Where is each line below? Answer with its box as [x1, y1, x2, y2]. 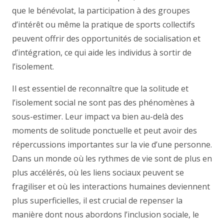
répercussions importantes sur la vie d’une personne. [12, 139, 212, 150]
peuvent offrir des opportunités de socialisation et [12, 33, 200, 44]
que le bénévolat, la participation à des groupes [12, 5, 190, 16]
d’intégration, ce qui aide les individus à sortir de [12, 47, 191, 58]
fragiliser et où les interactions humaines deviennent [12, 181, 210, 192]
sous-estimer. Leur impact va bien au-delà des [12, 111, 183, 122]
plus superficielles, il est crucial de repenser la [12, 195, 182, 206]
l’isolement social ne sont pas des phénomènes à [12, 97, 194, 108]
